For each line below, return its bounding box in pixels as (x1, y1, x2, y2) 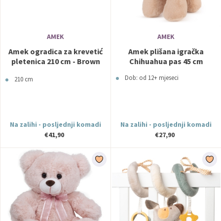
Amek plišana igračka (128, 46, 204, 56)
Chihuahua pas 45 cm (129, 56, 203, 66)
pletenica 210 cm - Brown (11, 56, 100, 66)
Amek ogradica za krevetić (8, 46, 103, 56)
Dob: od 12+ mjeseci (125, 74, 179, 82)
